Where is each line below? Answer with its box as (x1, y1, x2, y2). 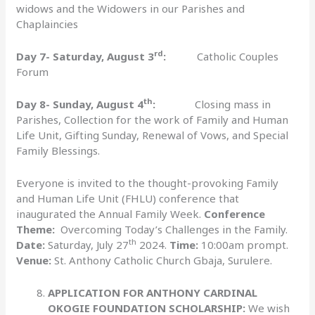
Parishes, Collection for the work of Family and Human (16, 112, 289, 127)
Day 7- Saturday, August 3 (16, 49, 155, 63)
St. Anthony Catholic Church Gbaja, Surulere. (51, 252, 273, 267)
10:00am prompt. (198, 237, 289, 252)
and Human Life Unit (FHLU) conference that (16, 191, 240, 205)
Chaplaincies (16, 16, 79, 31)
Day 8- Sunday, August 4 (16, 96, 144, 111)
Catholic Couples (166, 49, 279, 63)
